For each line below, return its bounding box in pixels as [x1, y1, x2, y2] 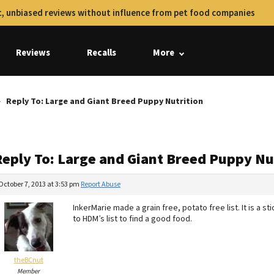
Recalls [87, 46, 116, 59]
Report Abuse [81, 179, 120, 190]
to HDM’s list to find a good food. [73, 213, 192, 225]
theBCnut [13, 255, 43, 265]
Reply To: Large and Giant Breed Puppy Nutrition [6, 95, 203, 108]
